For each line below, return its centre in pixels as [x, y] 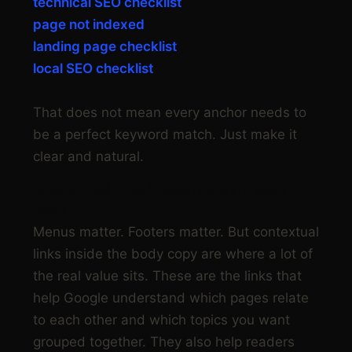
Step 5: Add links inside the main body [160, 191]
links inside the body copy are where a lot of [173, 254]
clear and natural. [88, 157]
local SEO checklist [93, 69]
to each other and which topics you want [161, 320]
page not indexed [89, 25]
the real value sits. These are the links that [167, 276]
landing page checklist [105, 47]
